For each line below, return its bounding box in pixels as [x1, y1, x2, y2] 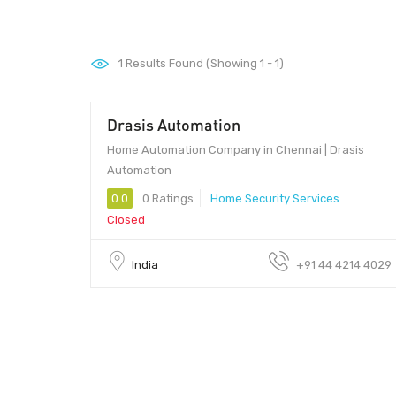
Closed [107, 212, 145, 226]
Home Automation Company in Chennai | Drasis [107, 142, 364, 156]
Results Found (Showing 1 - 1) [123, 57, 284, 70]
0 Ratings [140, 191, 194, 205]
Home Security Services [210, 191, 339, 205]
